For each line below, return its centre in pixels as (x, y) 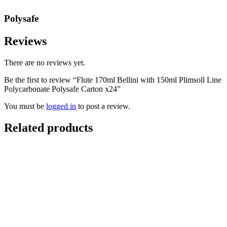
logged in (61, 106)
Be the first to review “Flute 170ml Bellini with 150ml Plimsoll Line (113, 80)
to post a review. (103, 106)
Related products (48, 127)
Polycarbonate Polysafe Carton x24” (62, 89)
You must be (25, 106)
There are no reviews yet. (45, 62)
